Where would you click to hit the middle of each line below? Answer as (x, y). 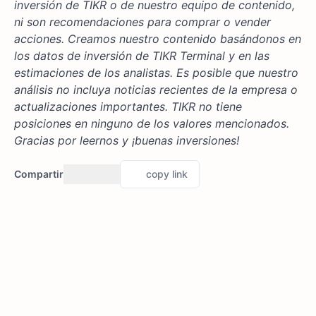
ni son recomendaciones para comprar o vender (142, 22)
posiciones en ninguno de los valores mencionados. (152, 124)
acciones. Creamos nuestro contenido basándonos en (158, 39)
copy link (167, 174)
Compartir (39, 174)
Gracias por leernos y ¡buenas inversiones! (127, 141)
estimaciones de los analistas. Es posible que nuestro (156, 73)
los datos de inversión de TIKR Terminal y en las (142, 56)
